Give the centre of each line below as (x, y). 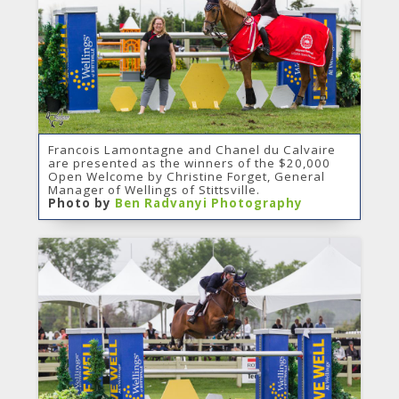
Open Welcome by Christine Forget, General (186, 176)
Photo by (81, 203)
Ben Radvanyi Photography (208, 203)
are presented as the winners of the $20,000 (189, 163)
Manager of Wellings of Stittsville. (154, 189)
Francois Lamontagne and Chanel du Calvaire (191, 149)
